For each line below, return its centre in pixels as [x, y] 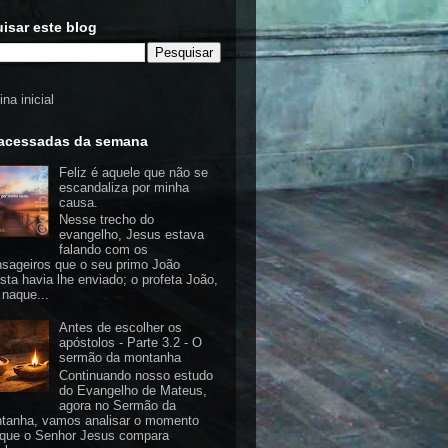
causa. [79, 202]
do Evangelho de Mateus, [133, 390]
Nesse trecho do [107, 220]
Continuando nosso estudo [136, 375]
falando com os [104, 250]
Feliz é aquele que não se [134, 172]
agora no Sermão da [118, 405]
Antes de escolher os [121, 328]
